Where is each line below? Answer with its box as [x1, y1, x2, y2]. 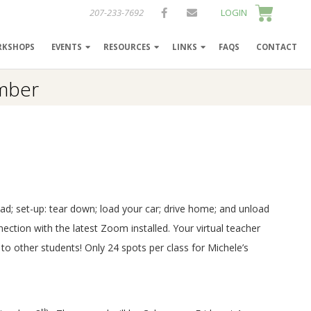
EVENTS [51, 42, 82, 52]
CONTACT [256, 42, 297, 52]
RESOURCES [103, 42, 151, 52]
